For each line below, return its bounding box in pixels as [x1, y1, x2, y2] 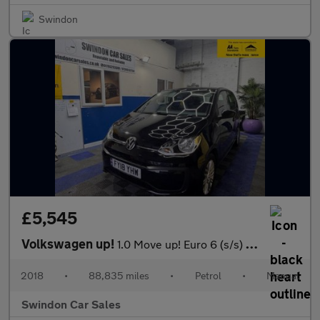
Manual [266, 269, 299, 281]
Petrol [194, 269, 221, 281]
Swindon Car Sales [21, 297, 121, 311]
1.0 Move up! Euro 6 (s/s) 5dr [117, 237, 246, 251]
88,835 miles [89, 269, 150, 281]
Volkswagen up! [21, 236, 117, 251]
